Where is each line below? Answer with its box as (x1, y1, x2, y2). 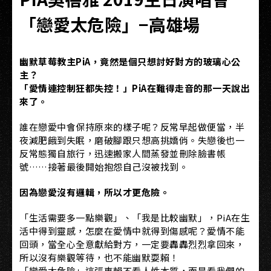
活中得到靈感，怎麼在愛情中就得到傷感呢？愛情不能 (19, 224, 244, 237)
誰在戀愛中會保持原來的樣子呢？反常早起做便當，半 (19, 120, 244, 133)
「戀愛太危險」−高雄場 (19, 12, 200, 36)
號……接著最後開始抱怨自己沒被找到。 (19, 160, 188, 173)
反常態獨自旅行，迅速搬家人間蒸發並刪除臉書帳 (19, 147, 226, 160)
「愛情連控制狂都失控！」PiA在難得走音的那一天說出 (19, 82, 250, 94)
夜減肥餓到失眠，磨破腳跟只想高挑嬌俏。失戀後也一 (19, 134, 244, 146)
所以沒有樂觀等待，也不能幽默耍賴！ (19, 251, 179, 264)
